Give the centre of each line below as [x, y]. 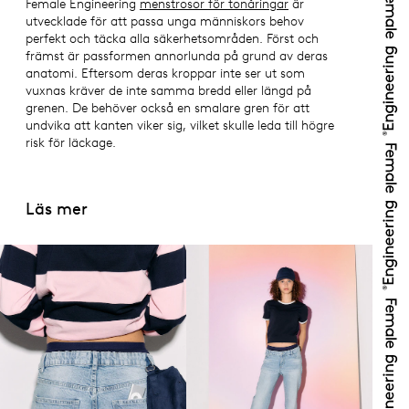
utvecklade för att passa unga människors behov [165, 21]
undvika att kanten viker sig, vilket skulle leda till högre [180, 126]
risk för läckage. [71, 143]
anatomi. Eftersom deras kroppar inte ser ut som [165, 73]
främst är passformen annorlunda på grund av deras [177, 56]
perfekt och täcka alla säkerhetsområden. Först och [172, 39]
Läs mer [57, 208]
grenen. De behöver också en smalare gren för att [168, 108]
